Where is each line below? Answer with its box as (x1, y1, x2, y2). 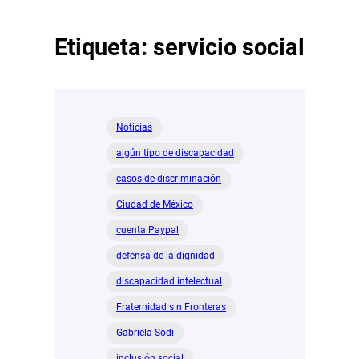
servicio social (153, 33, 305, 61)
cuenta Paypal (116, 224, 179, 236)
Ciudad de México (116, 198, 193, 210)
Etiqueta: (54, 33, 153, 61)
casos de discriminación (116, 172, 221, 184)
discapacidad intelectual (116, 275, 222, 287)
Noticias (116, 121, 152, 133)
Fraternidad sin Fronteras (116, 301, 226, 313)
